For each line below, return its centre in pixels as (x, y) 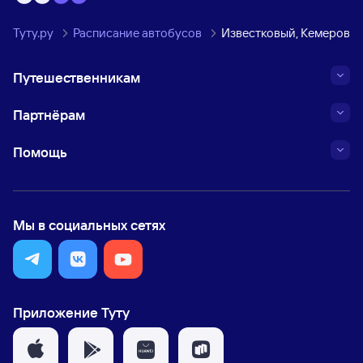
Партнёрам (49, 115)
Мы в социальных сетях (89, 225)
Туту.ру (33, 33)
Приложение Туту (71, 312)
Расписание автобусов (137, 33)
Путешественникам (77, 77)
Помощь (40, 152)
